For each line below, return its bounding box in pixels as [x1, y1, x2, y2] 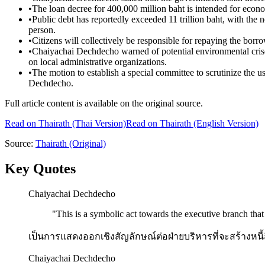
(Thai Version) [70, 118, 126, 129]
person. [28, 25, 56, 35]
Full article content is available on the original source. [5, 98, 203, 109]
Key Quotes [5, 160, 76, 176]
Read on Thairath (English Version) [126, 118, 258, 129]
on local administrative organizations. [28, 57, 167, 67]
